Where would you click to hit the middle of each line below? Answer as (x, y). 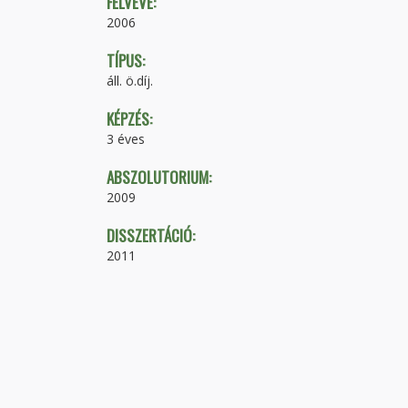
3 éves (126, 138)
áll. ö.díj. (130, 80)
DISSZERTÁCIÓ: (153, 235)
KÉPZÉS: (131, 118)
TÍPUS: (127, 60)
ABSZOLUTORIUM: (161, 177)
